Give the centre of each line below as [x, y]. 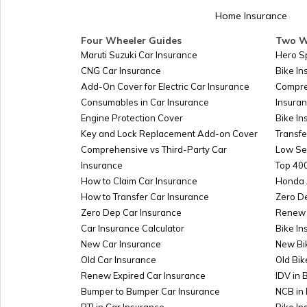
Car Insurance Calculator [133, 228]
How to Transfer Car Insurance [145, 197]
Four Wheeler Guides [131, 40]
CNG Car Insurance [121, 71]
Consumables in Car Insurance [145, 102]
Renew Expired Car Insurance [143, 275]
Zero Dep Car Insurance [131, 212]
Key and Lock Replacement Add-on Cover [169, 134]
